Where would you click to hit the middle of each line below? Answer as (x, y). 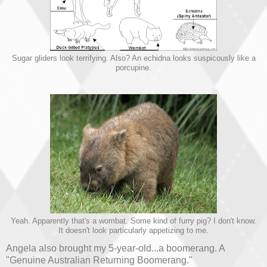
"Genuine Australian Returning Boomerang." (99, 260)
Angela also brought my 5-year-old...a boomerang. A (115, 248)
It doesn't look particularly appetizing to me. (133, 230)
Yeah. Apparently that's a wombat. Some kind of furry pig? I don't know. (133, 221)
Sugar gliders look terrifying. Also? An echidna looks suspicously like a (133, 59)
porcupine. (133, 68)
